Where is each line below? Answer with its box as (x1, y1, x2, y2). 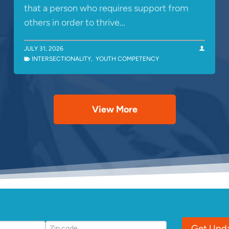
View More (91, 103, 138, 115)
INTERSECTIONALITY (32, 55, 91, 62)
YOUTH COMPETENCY (96, 55, 159, 62)
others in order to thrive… (24, 16, 125, 28)
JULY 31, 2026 (24, 44, 63, 52)
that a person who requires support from (24, 2, 188, 14)
